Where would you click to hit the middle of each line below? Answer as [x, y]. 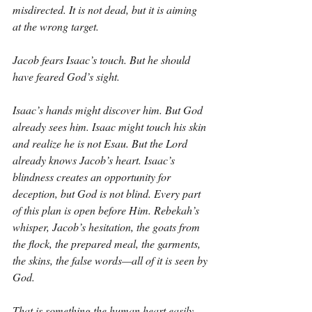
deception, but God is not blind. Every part [108, 193]
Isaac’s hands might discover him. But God [109, 110]
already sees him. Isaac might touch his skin [111, 126]
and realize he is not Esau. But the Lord [101, 143]
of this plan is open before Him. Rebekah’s [107, 210]
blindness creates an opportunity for [93, 177]
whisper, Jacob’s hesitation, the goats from [108, 227]
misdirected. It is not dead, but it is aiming [106, 9]
